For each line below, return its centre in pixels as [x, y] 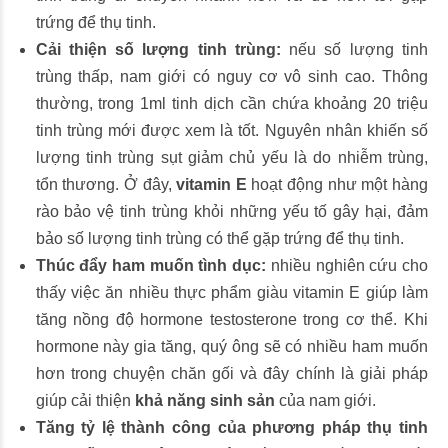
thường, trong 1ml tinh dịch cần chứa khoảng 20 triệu [231, 103]
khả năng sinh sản [204, 400]
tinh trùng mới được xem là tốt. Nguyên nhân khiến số [231, 130]
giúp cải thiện [83, 400]
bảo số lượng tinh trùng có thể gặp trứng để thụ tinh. [219, 238]
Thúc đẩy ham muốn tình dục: [151, 265]
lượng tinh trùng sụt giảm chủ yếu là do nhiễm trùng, [231, 157]
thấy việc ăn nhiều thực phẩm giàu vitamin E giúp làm [231, 292]
